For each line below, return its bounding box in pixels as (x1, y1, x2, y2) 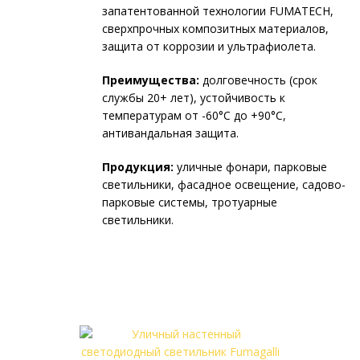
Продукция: (102, 159, 174, 174)
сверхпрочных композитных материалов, (102, 21, 329, 36)
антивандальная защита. (102, 125, 239, 141)
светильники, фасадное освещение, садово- (102, 177, 346, 192)
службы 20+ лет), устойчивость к (102, 90, 285, 105)
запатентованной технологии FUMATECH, (102, 3, 333, 18)
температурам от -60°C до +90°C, (102, 108, 286, 123)
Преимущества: (102, 72, 199, 88)
